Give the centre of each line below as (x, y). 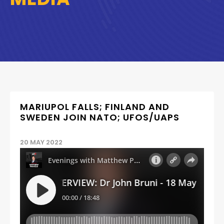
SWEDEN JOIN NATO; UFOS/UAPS (100, 117)
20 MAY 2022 (41, 142)
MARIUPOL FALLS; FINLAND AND (95, 106)
